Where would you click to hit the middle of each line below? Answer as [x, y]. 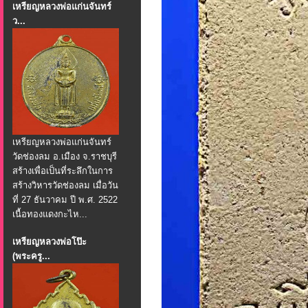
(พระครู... [31, 256]
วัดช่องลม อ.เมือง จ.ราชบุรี [65, 156]
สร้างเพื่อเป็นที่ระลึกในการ [63, 171]
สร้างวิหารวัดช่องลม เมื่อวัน [65, 185]
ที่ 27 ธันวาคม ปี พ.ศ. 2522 [65, 200]
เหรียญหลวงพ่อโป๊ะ [49, 242]
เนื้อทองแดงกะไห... [50, 214]
